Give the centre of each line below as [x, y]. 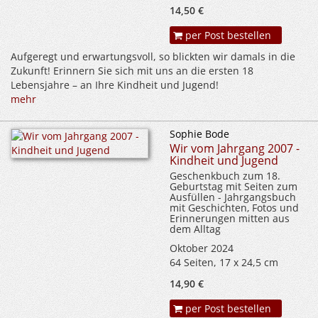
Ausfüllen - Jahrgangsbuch [233, 197]
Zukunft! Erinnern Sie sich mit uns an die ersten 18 [132, 71]
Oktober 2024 [202, 248]
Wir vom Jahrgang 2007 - [235, 149]
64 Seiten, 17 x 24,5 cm [224, 263]
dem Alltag [195, 229]
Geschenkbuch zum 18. [225, 176]
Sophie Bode [199, 134]
